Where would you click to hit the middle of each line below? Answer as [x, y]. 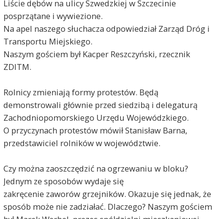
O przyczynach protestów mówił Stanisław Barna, [95, 130]
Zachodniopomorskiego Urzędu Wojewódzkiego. [96, 117]
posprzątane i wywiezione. [53, 16]
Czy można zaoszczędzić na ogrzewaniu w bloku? [96, 168]
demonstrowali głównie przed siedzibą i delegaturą [100, 105]
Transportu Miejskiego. [48, 41]
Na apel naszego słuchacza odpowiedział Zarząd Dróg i [106, 28]
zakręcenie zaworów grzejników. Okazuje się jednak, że [107, 194]
